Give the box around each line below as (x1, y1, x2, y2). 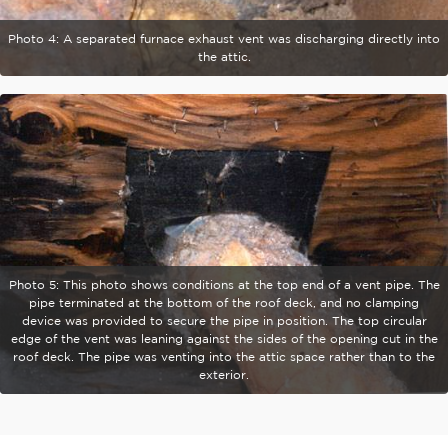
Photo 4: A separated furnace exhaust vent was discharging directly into (8, 31, 440, 45)
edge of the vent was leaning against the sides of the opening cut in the (10, 331, 438, 345)
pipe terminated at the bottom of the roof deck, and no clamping (29, 295, 419, 309)
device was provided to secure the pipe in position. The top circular (21, 313, 427, 327)
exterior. (199, 367, 249, 381)
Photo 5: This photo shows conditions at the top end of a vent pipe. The (8, 277, 440, 291)
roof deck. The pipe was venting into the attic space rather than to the (13, 349, 435, 363)
